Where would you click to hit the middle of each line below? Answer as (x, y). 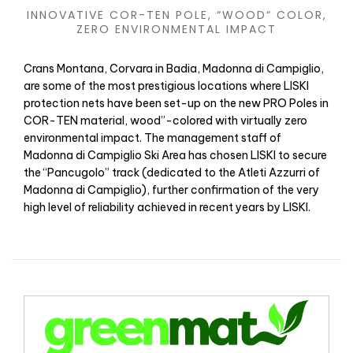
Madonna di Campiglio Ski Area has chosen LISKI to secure (175, 156)
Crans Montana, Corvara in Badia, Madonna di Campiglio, (174, 69)
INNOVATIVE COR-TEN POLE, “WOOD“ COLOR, (176, 15)
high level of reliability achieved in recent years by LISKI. (167, 208)
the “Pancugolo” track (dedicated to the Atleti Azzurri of (172, 173)
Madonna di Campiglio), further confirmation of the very (171, 190)
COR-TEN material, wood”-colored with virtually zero (165, 121)
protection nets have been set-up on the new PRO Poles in (176, 104)
